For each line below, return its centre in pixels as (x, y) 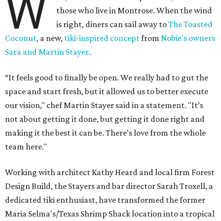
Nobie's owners (188, 38)
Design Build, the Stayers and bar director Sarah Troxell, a (109, 186)
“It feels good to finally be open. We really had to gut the (107, 78)
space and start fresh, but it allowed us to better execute (107, 92)
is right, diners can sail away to (112, 24)
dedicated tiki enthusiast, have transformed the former (105, 200)
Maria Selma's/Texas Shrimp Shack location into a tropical (110, 214)
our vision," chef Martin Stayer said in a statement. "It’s (104, 105)
